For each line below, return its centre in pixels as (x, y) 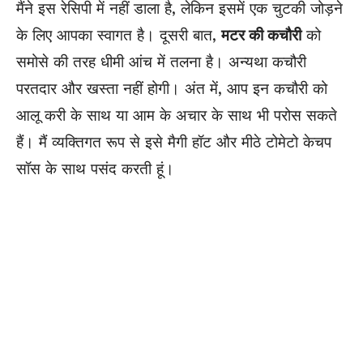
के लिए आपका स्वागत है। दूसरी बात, (119, 35)
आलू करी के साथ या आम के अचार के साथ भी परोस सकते (177, 115)
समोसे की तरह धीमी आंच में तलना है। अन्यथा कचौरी (161, 62)
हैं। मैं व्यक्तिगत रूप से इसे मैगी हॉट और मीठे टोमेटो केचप (174, 142)
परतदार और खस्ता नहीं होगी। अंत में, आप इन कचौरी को (172, 88)
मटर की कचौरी (261, 35)
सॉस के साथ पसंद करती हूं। (95, 169)
